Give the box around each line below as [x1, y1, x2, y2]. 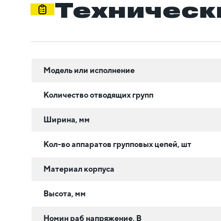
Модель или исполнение [43, 66, 135, 75]
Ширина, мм [43, 115, 90, 125]
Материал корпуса [43, 164, 114, 174]
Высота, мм [43, 189, 86, 199]
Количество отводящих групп [43, 90, 153, 100]
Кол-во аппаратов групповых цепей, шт [43, 140, 191, 149]
